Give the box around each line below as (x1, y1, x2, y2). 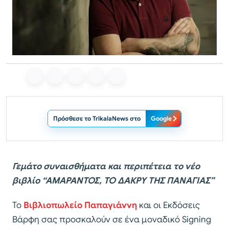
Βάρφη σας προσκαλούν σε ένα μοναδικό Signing (12, 214, 211, 225)
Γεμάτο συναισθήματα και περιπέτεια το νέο (12, 161, 200, 172)
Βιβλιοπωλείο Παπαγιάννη (24, 200, 137, 211)
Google (151, 114, 172, 123)
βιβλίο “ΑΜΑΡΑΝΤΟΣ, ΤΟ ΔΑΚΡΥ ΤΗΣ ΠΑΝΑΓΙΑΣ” (12, 175, 214, 187)
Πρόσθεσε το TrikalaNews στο (53, 114, 141, 123)
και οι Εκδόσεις (137, 200, 200, 211)
